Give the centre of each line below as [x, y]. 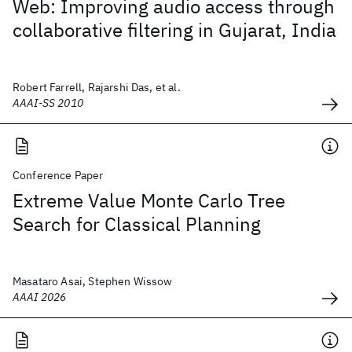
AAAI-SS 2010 [48, 103]
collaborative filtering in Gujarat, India [174, 30]
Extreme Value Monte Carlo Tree [149, 200]
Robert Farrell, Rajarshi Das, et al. [97, 87]
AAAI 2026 [40, 297]
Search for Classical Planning [137, 224]
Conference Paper [58, 175]
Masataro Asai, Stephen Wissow [93, 281]
